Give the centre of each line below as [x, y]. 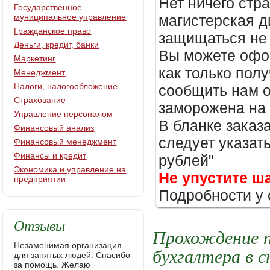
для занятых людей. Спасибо [72, 255]
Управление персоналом [64, 114]
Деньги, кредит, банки [57, 45]
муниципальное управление [70, 17]
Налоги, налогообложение [66, 86]
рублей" [187, 160]
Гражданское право [53, 31]
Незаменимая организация [68, 245]
